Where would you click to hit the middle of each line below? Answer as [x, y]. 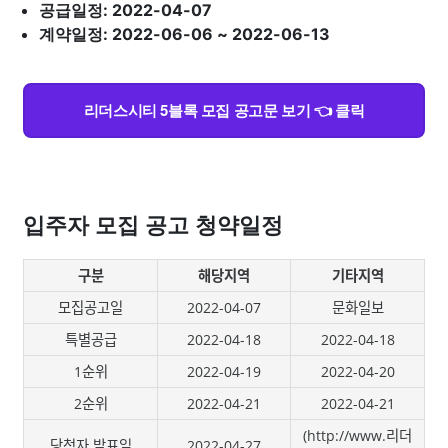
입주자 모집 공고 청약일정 [153, 225]
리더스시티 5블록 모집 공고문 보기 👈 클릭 [224, 110]
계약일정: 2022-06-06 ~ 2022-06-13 [184, 34]
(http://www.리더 [357, 435]
